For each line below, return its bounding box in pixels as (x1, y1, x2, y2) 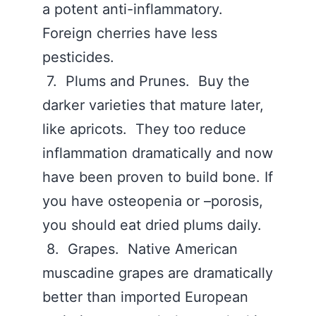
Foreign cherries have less (42, 25, 217, 42)
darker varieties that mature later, (42, 97, 264, 114)
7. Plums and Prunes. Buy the (42, 73, 250, 90)
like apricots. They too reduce (42, 121, 246, 138)
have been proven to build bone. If (42, 169, 273, 186)
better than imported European (42, 288, 248, 305)
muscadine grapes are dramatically (42, 265, 273, 281)
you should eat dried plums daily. (42, 217, 266, 233)
